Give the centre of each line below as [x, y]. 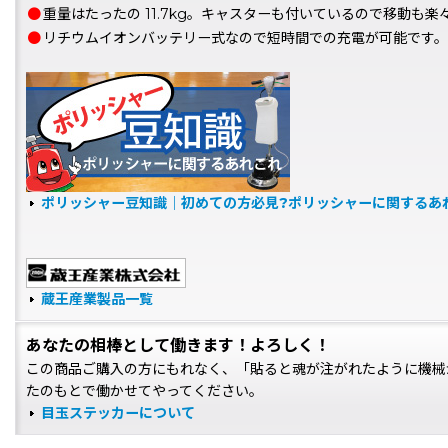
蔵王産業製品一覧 [97, 299]
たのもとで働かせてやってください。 [144, 391]
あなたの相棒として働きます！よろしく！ [178, 345]
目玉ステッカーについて [118, 413]
